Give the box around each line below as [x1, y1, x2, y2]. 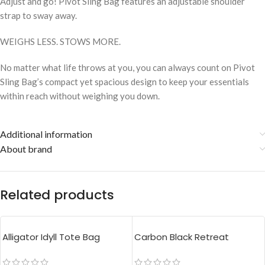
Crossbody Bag [134, 243, 202, 256]
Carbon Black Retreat [134, 231, 229, 244]
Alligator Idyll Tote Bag [2, 231, 100, 244]
